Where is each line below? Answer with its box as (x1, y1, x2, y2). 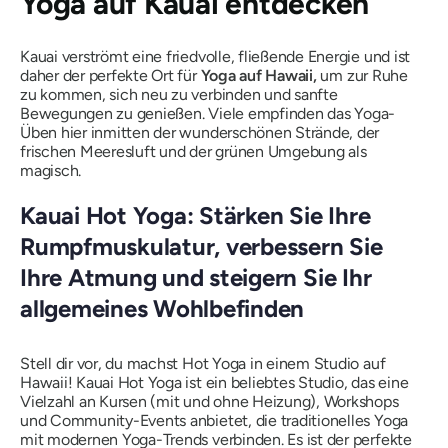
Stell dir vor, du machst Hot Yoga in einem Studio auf (20, 354, 386, 373)
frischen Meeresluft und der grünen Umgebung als (20, 141, 367, 161)
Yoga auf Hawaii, (200, 65, 317, 85)
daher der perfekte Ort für (20, 65, 201, 85)
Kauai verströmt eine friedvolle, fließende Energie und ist (20, 46, 411, 66)
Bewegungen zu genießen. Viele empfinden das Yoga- (20, 103, 396, 123)
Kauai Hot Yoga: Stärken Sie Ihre (20, 200, 371, 230)
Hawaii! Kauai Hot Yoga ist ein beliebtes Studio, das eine (20, 373, 409, 392)
